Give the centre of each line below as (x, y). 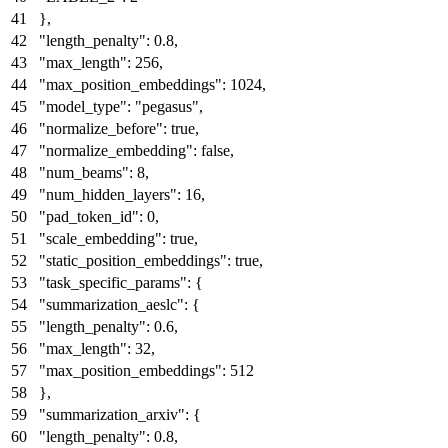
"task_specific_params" (113, 282)
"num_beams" (84, 172)
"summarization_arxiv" (112, 414)
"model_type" (83, 106)
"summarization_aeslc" (111, 304)
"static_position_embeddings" (133, 260)
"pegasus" (167, 106)
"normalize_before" (101, 128)
